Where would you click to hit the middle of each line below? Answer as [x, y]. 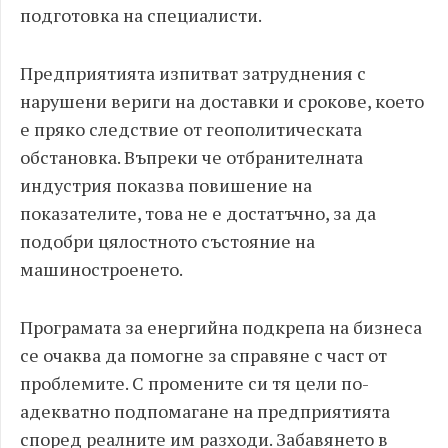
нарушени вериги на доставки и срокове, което [222, 101]
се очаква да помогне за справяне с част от [203, 355]
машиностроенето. [101, 269]
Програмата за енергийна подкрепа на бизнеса [221, 327]
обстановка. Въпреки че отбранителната [191, 157]
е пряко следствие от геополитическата [191, 129]
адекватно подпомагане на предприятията [205, 411]
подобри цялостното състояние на [167, 241]
